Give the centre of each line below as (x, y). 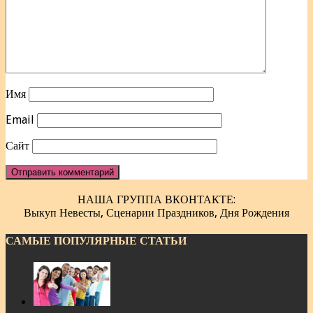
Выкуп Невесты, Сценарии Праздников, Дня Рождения (156, 212)
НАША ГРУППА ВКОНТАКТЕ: (156, 199)
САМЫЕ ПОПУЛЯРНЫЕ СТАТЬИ (96, 240)
